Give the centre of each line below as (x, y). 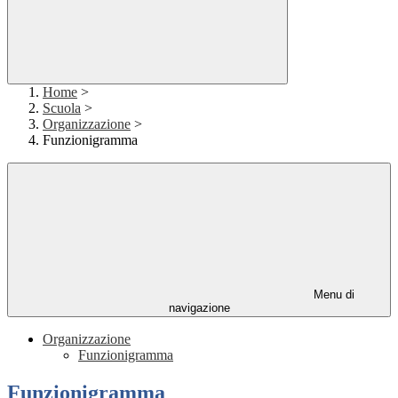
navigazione (199, 308)
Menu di (332, 295)
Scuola (62, 108)
